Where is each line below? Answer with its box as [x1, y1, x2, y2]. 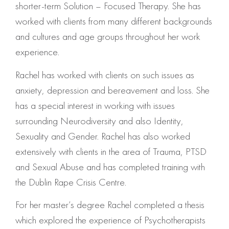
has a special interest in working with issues [15, 98, 175, 112]
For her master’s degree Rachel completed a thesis [15, 198, 204, 212]
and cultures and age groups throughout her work [15, 30, 200, 43]
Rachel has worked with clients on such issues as [15, 67, 194, 81]
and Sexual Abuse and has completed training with [15, 159, 205, 173]
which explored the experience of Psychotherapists [15, 213, 205, 227]
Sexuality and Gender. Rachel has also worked [15, 129, 190, 143]
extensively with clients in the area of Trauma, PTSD [15, 144, 207, 158]
